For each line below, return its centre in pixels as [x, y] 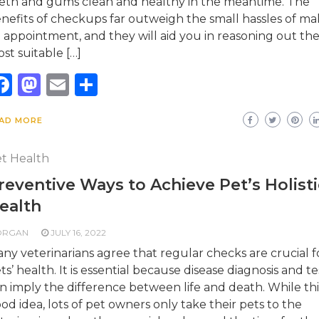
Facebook [67, 84]
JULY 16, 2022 [78, 232]
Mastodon [96, 84]
